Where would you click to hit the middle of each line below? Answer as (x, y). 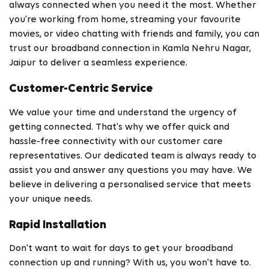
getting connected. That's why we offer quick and (119, 127)
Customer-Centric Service (81, 89)
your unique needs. (51, 199)
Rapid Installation (58, 225)
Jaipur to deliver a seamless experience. (98, 63)
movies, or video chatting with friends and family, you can (134, 35)
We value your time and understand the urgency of (123, 113)
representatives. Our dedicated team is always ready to (133, 156)
